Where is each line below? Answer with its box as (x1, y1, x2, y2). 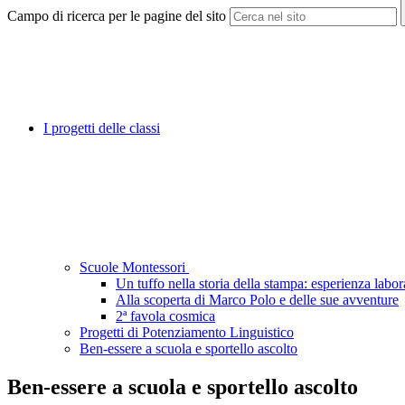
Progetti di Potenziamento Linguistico (80, 325, 294, 341)
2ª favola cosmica (116, 308, 215, 325)
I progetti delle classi (43, 120, 160, 137)
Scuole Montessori (80, 259, 189, 276)
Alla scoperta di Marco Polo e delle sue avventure (116, 292, 399, 308)
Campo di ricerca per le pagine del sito (7, 8, 226, 24)
